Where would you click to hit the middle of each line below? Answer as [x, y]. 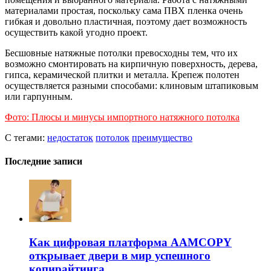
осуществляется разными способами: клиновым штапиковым [132, 85]
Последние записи [44, 161]
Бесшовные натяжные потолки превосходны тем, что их [121, 53]
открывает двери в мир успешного [120, 255]
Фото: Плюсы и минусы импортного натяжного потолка [122, 117]
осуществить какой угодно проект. [76, 32]
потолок [113, 137]
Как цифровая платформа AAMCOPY [130, 242]
